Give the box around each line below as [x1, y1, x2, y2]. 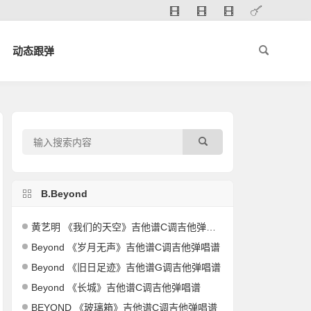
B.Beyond [41, 188, 88, 199]
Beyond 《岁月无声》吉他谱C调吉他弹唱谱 [31, 242, 221, 253]
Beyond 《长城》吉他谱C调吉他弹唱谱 [31, 282, 201, 293]
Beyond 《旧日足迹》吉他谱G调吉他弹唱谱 [31, 262, 221, 273]
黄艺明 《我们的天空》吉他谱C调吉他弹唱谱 [31, 221, 207, 233]
